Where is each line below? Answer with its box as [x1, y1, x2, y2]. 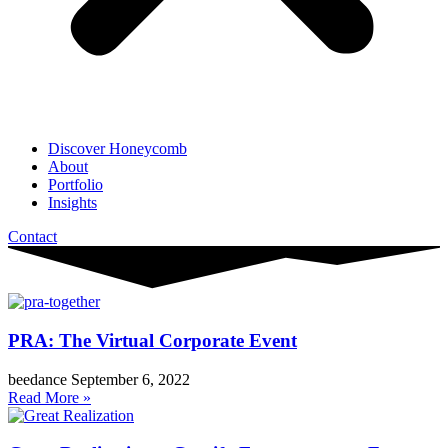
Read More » [8, 388, 91, 406]
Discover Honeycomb [48, 140, 187, 157]
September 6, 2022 [71, 370, 190, 388]
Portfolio [48, 176, 103, 193]
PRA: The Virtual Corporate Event [8, 329, 297, 351]
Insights [48, 194, 97, 211]
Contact [8, 228, 57, 245]
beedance [8, 370, 71, 388]
